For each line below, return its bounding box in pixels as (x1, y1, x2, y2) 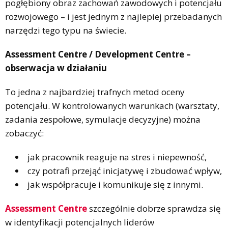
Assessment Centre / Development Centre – (5, 48, 191, 60)
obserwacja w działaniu (5, 62, 107, 74)
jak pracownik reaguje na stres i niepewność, (27, 151, 207, 163)
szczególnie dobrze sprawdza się (87, 202, 221, 214)
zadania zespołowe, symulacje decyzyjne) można (5, 113, 201, 125)
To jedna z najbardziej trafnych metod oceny (5, 85, 185, 98)
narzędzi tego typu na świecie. (5, 24, 126, 36)
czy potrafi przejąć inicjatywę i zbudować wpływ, (27, 164, 222, 177)
